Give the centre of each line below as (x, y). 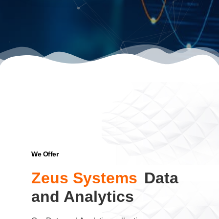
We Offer (45, 154)
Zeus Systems (87, 178)
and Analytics (83, 196)
